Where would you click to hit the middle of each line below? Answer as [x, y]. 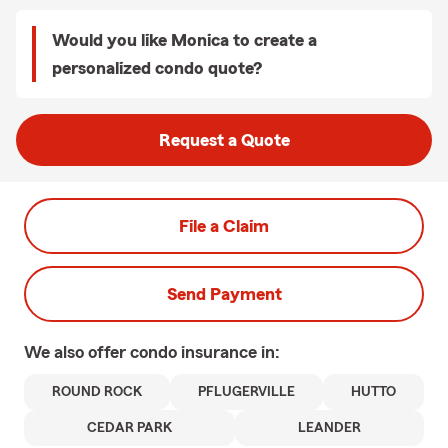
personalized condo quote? [157, 68]
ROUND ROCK [97, 392]
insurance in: [230, 352]
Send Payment [224, 294]
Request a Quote [224, 140]
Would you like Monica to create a [184, 40]
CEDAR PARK [129, 428]
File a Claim [224, 226]
